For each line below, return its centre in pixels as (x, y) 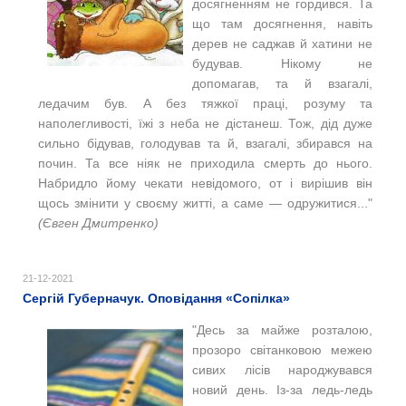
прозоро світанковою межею (282, 349)
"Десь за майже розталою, (282, 329)
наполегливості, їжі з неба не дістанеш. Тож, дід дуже (205, 123)
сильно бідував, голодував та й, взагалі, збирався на (205, 143)
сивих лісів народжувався (282, 369)
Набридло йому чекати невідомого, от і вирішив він (205, 183)
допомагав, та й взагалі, (282, 83)
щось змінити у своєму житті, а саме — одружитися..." (205, 203)
